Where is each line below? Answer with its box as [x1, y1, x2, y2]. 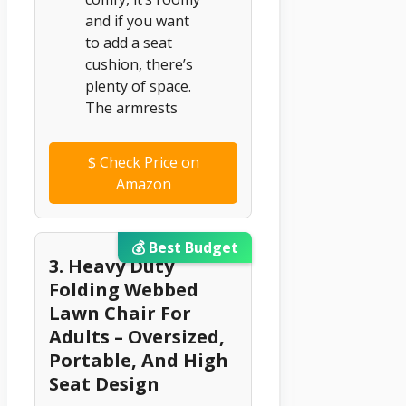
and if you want [85, 11, 189, 32]
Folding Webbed [49, 277, 198, 303]
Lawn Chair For [49, 301, 191, 326]
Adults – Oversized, [49, 324, 225, 350]
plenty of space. [85, 76, 191, 97]
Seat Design [49, 372, 159, 397]
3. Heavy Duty [49, 254, 174, 279]
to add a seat [85, 33, 172, 53]
